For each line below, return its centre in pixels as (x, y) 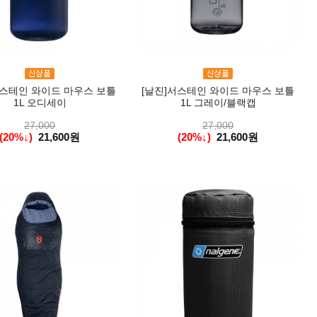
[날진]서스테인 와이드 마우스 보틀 (218, 91)
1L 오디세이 (40, 103)
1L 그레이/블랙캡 (218, 103)
